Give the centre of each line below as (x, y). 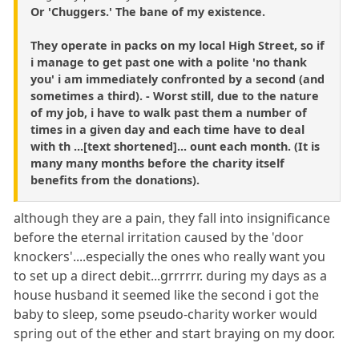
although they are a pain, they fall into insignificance (172, 218)
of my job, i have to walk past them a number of (169, 113)
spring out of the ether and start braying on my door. (175, 334)
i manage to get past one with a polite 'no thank (169, 63)
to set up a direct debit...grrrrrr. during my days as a (171, 276)
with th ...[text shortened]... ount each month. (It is (175, 147)
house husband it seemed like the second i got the (167, 295)
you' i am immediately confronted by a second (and (177, 79)
